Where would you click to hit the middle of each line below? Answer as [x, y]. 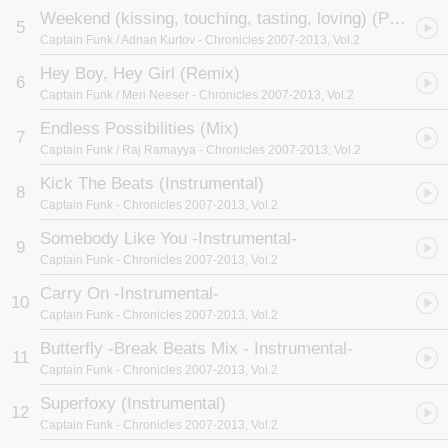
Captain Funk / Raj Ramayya [118, 150]
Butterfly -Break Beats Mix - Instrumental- [196, 348]
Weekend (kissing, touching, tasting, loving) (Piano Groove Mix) [397, 18]
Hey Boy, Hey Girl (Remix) [140, 73]
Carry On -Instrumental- [129, 293]
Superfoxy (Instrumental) [133, 403]
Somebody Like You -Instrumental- [168, 238]
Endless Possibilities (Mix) [139, 128]
